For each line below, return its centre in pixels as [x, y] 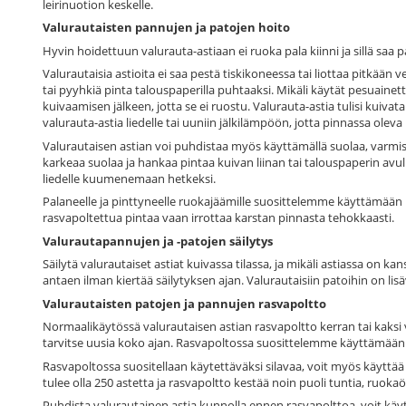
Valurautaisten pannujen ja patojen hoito [166, 28]
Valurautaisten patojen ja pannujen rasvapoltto [184, 303]
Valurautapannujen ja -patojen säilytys [158, 241]
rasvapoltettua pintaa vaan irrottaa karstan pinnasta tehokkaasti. [218, 218]
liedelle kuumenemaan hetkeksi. [129, 178]
